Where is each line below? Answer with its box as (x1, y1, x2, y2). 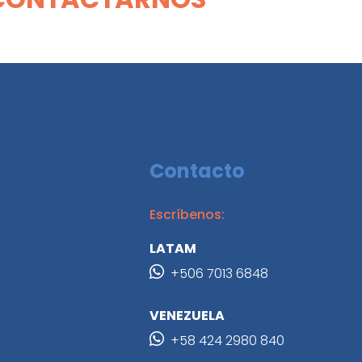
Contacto (149, 158, 246, 184)
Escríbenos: (149, 205, 225, 224)
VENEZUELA (149, 306, 225, 325)
